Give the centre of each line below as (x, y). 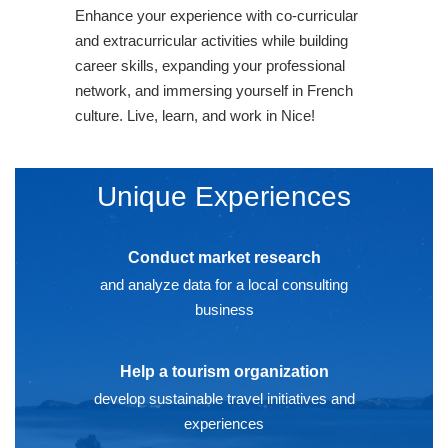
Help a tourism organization (224, 372)
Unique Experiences (224, 197)
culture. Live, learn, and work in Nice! (195, 115)
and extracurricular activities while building (211, 40)
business (224, 310)
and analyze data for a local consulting (224, 285)
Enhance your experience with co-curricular (216, 15)
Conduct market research (224, 258)
